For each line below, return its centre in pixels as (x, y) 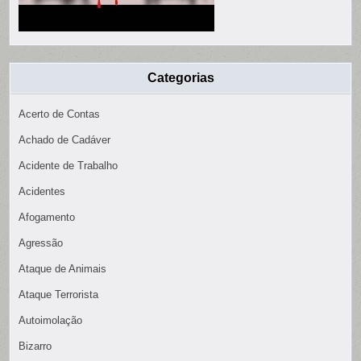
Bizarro (35, 346)
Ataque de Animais (63, 268)
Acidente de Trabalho (68, 165)
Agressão (41, 243)
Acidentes (42, 191)
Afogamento (47, 217)
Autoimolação (51, 320)
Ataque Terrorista (59, 294)
